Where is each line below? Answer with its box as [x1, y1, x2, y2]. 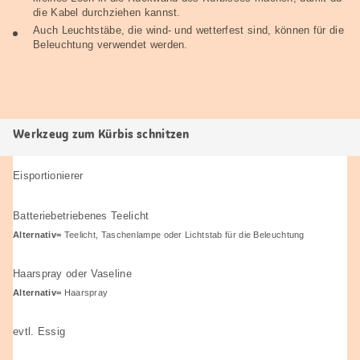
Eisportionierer [13, 169, 84, 182]
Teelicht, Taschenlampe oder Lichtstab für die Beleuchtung [61, 229, 305, 239]
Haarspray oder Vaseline [13, 267, 132, 280]
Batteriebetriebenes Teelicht [13, 209, 149, 222]
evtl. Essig [13, 325, 66, 337]
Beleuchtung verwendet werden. [33, 38, 188, 51]
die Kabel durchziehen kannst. [33, 6, 181, 18]
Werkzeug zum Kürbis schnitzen [13, 125, 190, 142]
